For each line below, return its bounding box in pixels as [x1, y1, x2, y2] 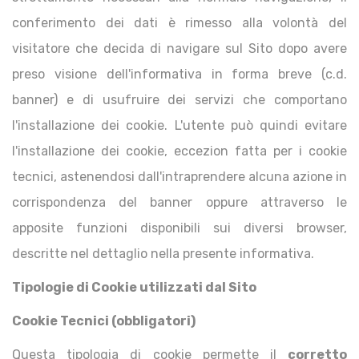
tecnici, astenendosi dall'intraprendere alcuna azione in [12, 169, 347, 184]
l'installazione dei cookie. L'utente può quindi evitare [12, 118, 347, 133]
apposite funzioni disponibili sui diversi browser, [12, 220, 347, 236]
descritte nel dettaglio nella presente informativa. [12, 246, 314, 261]
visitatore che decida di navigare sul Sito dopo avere [12, 41, 347, 56]
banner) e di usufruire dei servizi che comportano [12, 92, 347, 107]
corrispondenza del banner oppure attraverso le [12, 195, 347, 210]
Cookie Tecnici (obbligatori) [12, 313, 196, 329]
